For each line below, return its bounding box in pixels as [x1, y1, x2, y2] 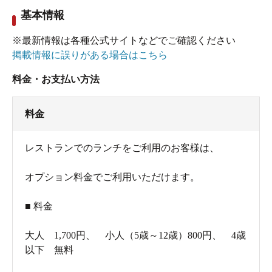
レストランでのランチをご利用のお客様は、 [25, 143, 219, 154]
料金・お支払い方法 [12, 74, 100, 85]
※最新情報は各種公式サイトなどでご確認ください [12, 35, 236, 46]
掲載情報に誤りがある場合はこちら [12, 50, 168, 61]
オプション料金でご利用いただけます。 [25, 172, 200, 183]
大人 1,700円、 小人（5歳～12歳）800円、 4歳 [25, 230, 246, 241]
